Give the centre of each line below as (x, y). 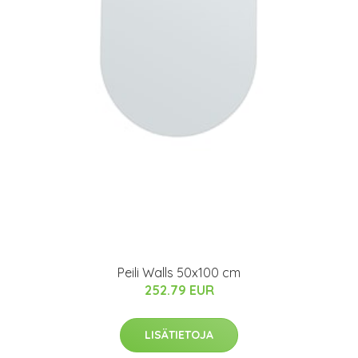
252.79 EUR (179, 290)
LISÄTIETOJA (179, 334)
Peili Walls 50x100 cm (179, 272)
